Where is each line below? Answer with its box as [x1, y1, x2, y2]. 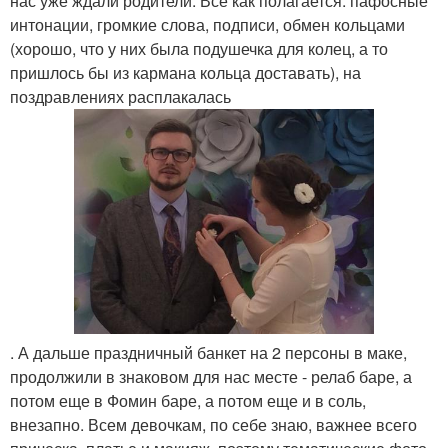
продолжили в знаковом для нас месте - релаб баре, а [10, 365, 412, 388]
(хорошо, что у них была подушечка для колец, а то [10, 37, 388, 60]
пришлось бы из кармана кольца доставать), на [10, 61, 361, 84]
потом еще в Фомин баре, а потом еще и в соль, [10, 389, 366, 412]
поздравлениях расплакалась [10, 85, 231, 108]
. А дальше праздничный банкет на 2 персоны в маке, [10, 341, 407, 364]
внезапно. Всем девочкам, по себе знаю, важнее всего [10, 413, 417, 436]
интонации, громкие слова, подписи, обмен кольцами [10, 13, 405, 36]
